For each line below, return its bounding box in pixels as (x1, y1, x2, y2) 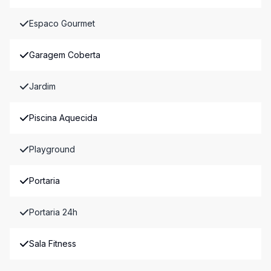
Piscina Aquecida (29, 113, 97, 123)
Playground (29, 144, 75, 154)
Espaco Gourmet (29, 18, 95, 28)
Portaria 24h (29, 207, 77, 217)
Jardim (29, 81, 56, 91)
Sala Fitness (29, 238, 76, 249)
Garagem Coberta (29, 50, 100, 60)
